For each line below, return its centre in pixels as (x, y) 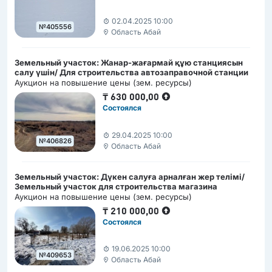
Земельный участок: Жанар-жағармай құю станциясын (129, 62)
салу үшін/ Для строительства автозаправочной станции (131, 72)
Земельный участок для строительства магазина (116, 186)
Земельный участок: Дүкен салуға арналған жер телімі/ (130, 176)
